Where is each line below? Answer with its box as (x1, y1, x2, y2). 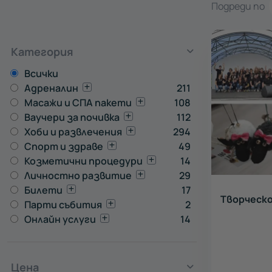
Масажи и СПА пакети (24, 96, 132, 109)
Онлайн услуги (24, 212, 96, 226)
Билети (24, 183, 63, 197)
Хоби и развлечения (24, 125, 122, 138)
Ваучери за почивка (24, 110, 120, 124)
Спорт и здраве (24, 140, 103, 153)
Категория (11, 44, 73, 59)
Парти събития (24, 198, 102, 211)
